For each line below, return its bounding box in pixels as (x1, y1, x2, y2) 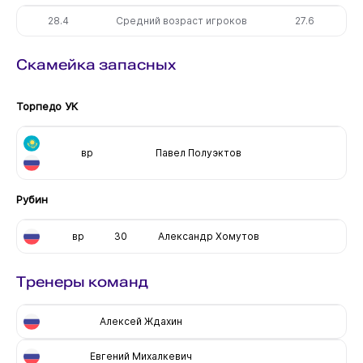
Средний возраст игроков (116, 14, 248, 27)
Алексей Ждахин (99, 314, 182, 327)
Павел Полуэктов (155, 146, 241, 159)
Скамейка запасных (15, 55, 176, 73)
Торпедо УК (15, 99, 78, 113)
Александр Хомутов (157, 229, 259, 242)
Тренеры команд (15, 272, 148, 290)
